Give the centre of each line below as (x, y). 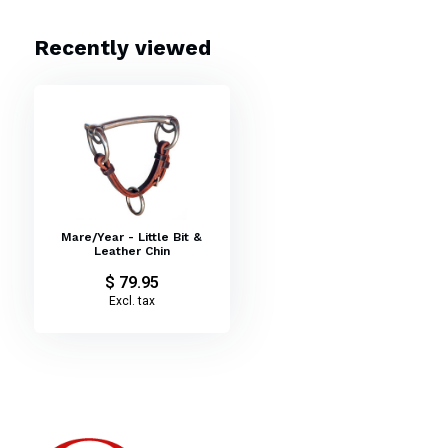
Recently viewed (122, 47)
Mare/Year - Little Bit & (132, 237)
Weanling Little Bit (89, 15)
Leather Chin (131, 251)
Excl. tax (131, 301)
